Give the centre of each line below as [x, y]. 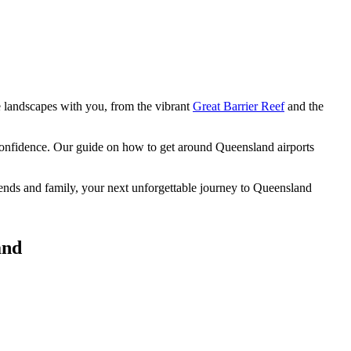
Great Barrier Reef [239, 107]
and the [304, 107]
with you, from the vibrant [127, 107]
